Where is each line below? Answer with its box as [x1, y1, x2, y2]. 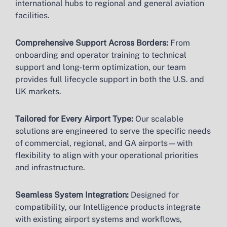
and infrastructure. [15, 163, 85, 172]
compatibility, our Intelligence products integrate [15, 202, 201, 212]
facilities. [15, 11, 50, 20]
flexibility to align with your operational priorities [15, 150, 198, 160]
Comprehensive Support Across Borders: [15, 38, 168, 48]
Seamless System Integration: [15, 190, 129, 200]
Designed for [129, 190, 179, 200]
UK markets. [15, 87, 61, 96]
